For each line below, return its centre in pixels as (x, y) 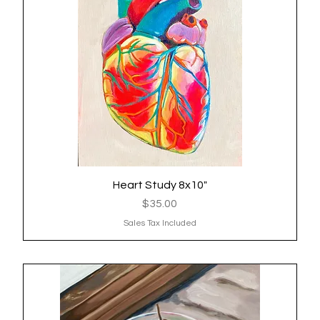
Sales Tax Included (160, 224)
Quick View (160, 185)
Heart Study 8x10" (160, 185)
